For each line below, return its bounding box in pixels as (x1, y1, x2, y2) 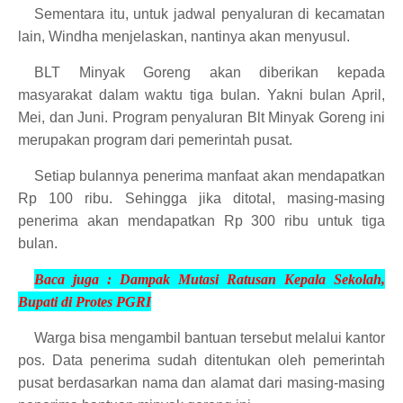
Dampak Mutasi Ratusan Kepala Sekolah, (120, 271, 385, 287)
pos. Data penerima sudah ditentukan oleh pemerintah (18, 352, 385, 368)
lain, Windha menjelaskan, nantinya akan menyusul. (18, 28, 350, 44)
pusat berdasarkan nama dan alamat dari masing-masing (18, 374, 385, 390)
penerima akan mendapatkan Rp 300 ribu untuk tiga (18, 212, 385, 228)
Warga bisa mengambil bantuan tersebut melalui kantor (34, 329, 385, 345)
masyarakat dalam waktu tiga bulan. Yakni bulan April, (18, 86, 385, 103)
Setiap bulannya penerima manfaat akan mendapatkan (34, 167, 385, 184)
